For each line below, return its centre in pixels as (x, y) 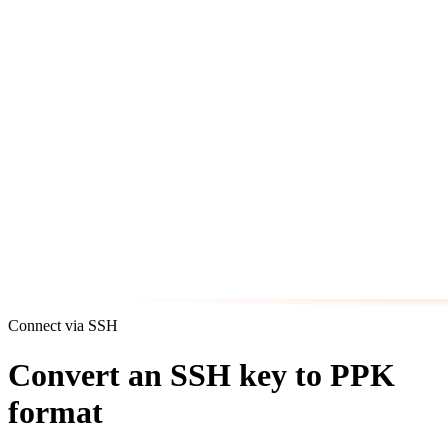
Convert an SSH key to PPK (201, 374)
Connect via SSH (63, 326)
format (55, 411)
